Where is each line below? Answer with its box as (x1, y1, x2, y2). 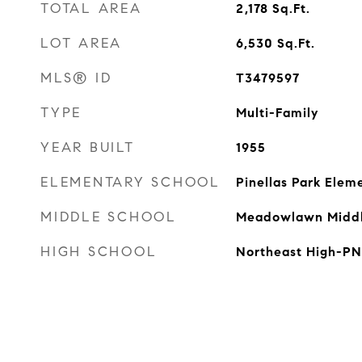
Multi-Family (235, 105, 318, 120)
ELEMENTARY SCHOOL (40, 174, 221, 191)
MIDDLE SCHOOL (40, 208, 177, 225)
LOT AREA (40, 35, 122, 52)
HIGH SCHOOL (40, 243, 158, 260)
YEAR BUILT (40, 139, 135, 156)
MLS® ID (40, 69, 112, 86)
